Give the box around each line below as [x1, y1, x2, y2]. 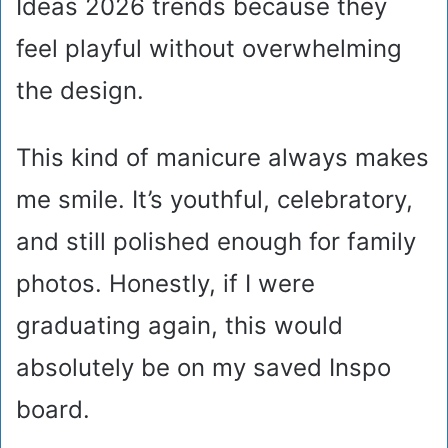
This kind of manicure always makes [16, 143, 429, 173]
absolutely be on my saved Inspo [16, 353, 391, 383]
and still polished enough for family [16, 227, 416, 257]
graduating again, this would [16, 311, 343, 341]
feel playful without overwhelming [16, 34, 402, 64]
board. [16, 395, 90, 425]
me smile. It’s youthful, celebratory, [16, 185, 413, 215]
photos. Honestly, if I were [16, 269, 315, 299]
